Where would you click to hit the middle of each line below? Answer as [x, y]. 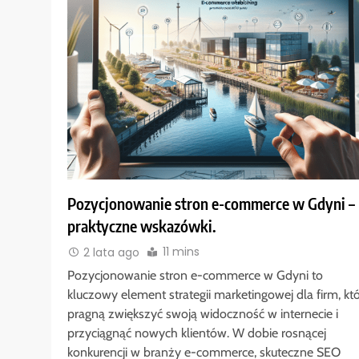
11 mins [181, 252]
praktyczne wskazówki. [142, 226]
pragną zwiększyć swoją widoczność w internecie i [203, 313]
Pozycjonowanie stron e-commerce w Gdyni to [195, 275]
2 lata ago [111, 252]
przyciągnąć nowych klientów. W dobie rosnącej [197, 333]
